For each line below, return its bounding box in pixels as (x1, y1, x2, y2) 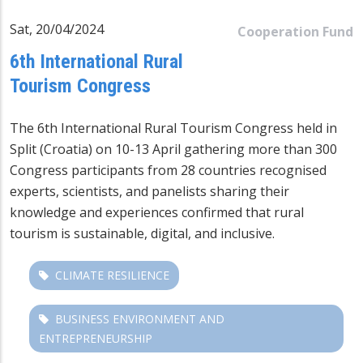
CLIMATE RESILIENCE (55, 267, 169, 283)
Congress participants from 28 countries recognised (10, 160, 327, 179)
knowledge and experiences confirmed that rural (10, 203, 304, 221)
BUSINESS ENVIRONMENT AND (55, 310, 224, 327)
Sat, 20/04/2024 (10, 19, 104, 38)
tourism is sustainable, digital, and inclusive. (10, 224, 275, 242)
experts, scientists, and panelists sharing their (10, 181, 289, 200)
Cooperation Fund (237, 22, 353, 41)
